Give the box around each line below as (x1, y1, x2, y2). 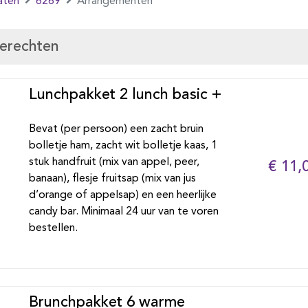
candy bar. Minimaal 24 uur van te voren (28, 206, 219, 217)
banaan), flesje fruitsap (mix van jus (28, 173, 196, 184)
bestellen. (28, 223, 78, 234)
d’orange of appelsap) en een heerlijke (28, 190, 217, 201)
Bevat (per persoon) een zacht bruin (28, 124, 203, 135)
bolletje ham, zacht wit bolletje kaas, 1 (28, 140, 217, 151)
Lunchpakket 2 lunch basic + (28, 87, 221, 102)
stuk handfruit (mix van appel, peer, (28, 157, 199, 168)
